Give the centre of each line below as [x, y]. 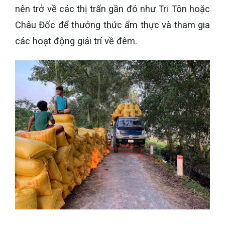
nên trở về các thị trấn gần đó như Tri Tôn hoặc [113, 9]
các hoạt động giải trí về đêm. [76, 41]
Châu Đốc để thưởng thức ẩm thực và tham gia [113, 25]
